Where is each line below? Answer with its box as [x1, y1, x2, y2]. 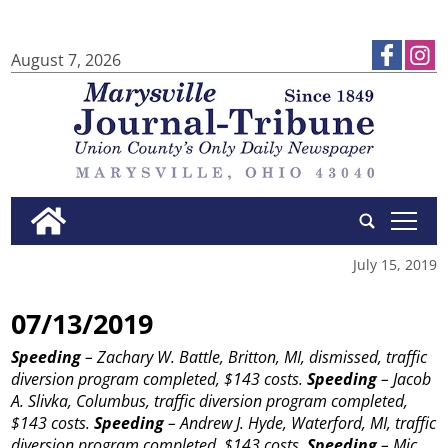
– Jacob [377, 368, 432, 391]
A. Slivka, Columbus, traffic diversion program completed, [11, 390, 409, 413]
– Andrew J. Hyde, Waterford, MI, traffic [164, 412, 437, 435]
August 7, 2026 [11, 49, 122, 71]
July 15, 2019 [352, 254, 437, 274]
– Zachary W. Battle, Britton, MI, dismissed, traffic [81, 346, 428, 369]
